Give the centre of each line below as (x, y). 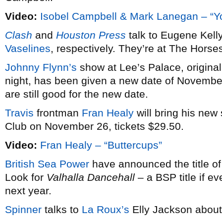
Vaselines (28, 48)
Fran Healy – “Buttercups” (101, 145)
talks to (62, 209)
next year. (28, 191)
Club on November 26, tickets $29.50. (94, 126)
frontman (58, 113)
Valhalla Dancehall (91, 177)
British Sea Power (47, 164)
